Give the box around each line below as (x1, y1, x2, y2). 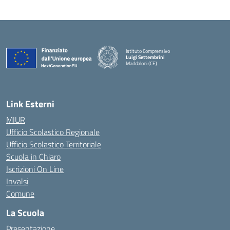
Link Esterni (6, 97, 54, 111)
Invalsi (6, 175, 28, 187)
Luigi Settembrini (126, 53, 165, 61)
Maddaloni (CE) (126, 59, 157, 67)
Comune (6, 187, 34, 200)
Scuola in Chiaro (6, 150, 61, 163)
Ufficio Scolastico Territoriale (6, 138, 101, 150)
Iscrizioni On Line (6, 163, 64, 175)
